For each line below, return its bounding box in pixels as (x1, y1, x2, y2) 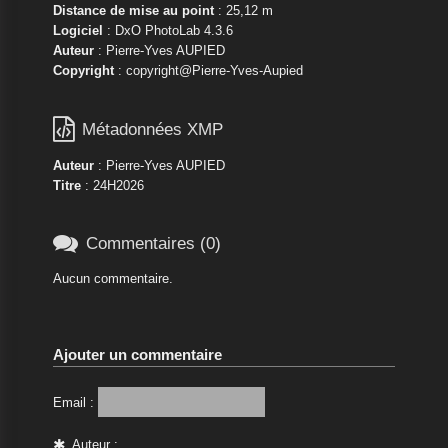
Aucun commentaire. (52, 270, 173, 286)
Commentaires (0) (85, 234, 221, 254)
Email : (52, 394, 94, 410)
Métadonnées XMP (81, 120, 223, 140)
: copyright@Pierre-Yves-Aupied (113, 62, 303, 78)
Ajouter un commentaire (52, 345, 222, 363)
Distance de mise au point (52, 2, 214, 18)
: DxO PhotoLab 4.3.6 (102, 22, 233, 38)
